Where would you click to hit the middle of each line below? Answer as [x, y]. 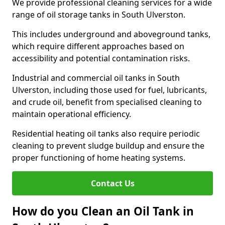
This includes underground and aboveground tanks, [111, 34]
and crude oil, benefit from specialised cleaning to [107, 102]
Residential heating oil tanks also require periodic [106, 134]
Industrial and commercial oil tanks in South [96, 78]
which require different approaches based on [98, 46]
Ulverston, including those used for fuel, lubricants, [109, 90]
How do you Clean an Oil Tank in [103, 211]
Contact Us [113, 183]
